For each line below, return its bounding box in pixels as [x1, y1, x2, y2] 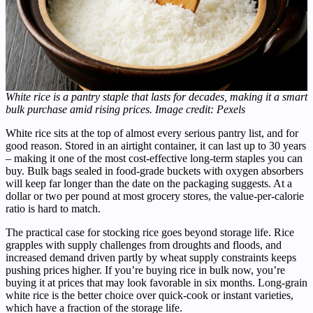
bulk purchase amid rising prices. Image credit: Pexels [6, 103, 245, 116]
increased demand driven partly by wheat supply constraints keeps [6, 252, 296, 264]
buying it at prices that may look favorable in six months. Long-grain [6, 277, 307, 289]
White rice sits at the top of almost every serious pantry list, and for [6, 127, 298, 140]
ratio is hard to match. [6, 203, 101, 215]
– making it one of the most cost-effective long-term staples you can [6, 152, 303, 165]
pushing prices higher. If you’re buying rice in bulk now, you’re [6, 264, 285, 277]
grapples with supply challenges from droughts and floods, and [6, 239, 282, 252]
